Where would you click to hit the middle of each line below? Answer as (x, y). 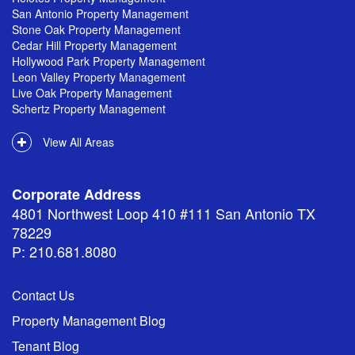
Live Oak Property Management (92, 93)
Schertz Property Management (89, 109)
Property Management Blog (89, 321)
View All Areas (77, 142)
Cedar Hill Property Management (94, 45)
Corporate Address (76, 194)
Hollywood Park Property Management (109, 61)
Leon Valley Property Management (99, 77)
